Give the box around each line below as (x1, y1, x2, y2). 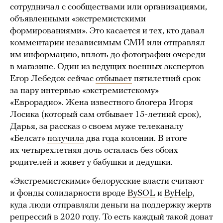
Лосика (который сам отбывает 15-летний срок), (10, 110, 201, 119)
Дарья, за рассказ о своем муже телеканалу (10, 121, 183, 131)
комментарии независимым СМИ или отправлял (10, 38, 205, 48)
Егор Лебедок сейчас (10, 74, 96, 84)
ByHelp (164, 188, 193, 198)
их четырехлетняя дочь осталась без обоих (10, 145, 178, 155)
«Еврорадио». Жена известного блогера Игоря (10, 98, 193, 108)
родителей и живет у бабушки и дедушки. (10, 157, 173, 167)
